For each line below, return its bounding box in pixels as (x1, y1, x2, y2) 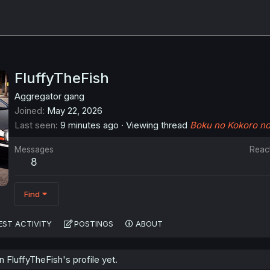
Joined (14, 105, 42, 117)
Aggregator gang (14, 90, 84, 102)
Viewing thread (124, 119, 190, 131)
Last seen (14, 119, 55, 131)
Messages (14, 145, 54, 155)
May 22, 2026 (47, 105, 102, 117)
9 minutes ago (60, 119, 119, 131)
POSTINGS (74, 219, 113, 229)
